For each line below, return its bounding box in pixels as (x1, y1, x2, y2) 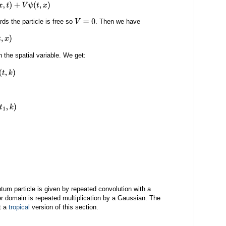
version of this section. (30, 203, 98, 211)
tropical (9, 203, 30, 211)
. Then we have (95, 17, 140, 25)
